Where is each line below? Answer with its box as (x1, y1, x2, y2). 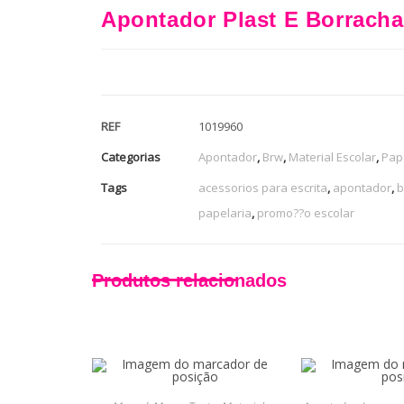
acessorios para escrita (198, 179, 327, 196)
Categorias (101, 149, 161, 165)
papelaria (198, 205, 252, 221)
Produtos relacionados (92, 271, 287, 290)
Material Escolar (289, 149, 376, 165)
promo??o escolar (257, 205, 354, 221)
